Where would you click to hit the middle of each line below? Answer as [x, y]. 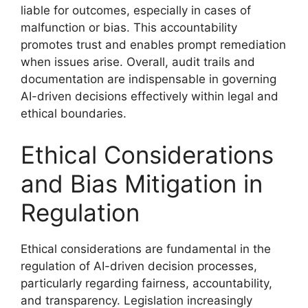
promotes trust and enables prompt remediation [153, 45]
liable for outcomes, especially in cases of [136, 10]
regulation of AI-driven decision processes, [139, 266]
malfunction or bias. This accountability [129, 27]
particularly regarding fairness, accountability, [146, 283]
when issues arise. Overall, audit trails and [138, 62]
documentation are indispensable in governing [148, 79]
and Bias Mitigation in [142, 183]
